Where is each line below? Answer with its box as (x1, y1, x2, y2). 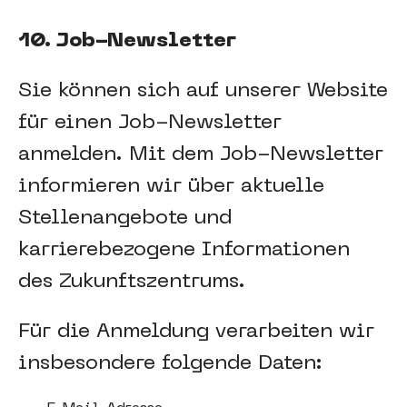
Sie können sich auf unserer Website (18, 82, 388, 101)
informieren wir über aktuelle (18, 177, 324, 196)
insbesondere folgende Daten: (18, 354, 323, 373)
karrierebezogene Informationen (18, 241, 350, 260)
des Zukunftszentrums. (18, 273, 245, 292)
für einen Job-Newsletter (18, 114, 282, 133)
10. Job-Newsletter (18, 32, 236, 51)
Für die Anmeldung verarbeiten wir (18, 323, 374, 342)
